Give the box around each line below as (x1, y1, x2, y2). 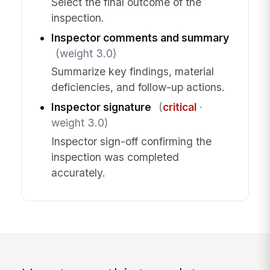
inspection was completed (51, 150, 179, 163)
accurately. (51, 166, 105, 179)
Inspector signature (51, 101, 151, 114)
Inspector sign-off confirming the (51, 134, 212, 148)
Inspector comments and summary (51, 31, 229, 45)
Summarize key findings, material (51, 65, 214, 78)
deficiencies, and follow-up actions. (51, 81, 225, 94)
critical (162, 101, 196, 114)
